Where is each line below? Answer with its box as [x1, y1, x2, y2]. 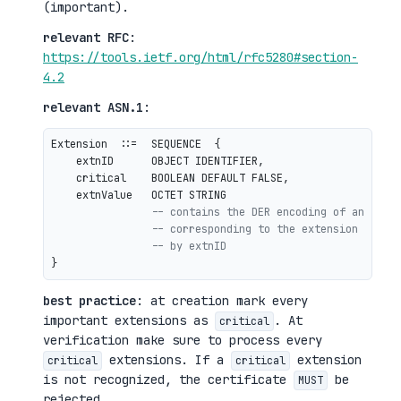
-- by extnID [151, 239, 226, 253]
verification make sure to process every [43, 332, 322, 348]
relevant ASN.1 [43, 99, 143, 115]
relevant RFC [43, 30, 129, 46]
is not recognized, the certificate [43, 371, 294, 388]
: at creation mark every [136, 293, 308, 309]
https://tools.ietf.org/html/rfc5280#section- [43, 49, 358, 65]
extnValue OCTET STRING [51, 188, 226, 202]
